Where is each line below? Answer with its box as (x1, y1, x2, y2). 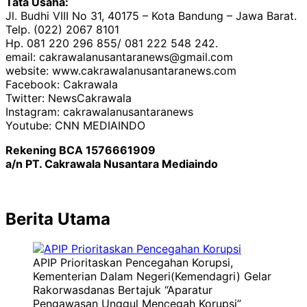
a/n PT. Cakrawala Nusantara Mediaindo (5, 156, 218, 171)
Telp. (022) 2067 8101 (5, 22, 119, 36)
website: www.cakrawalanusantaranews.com (5, 63, 236, 77)
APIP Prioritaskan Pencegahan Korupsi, (33, 256, 233, 270)
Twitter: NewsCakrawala (5, 90, 132, 105)
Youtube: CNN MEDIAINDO (5, 118, 145, 132)
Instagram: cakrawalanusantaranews (5, 104, 193, 119)
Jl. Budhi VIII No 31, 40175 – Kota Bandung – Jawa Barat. (5, 8, 297, 23)
